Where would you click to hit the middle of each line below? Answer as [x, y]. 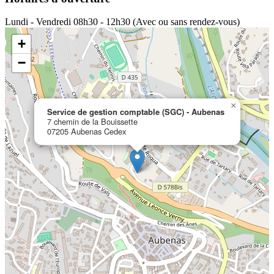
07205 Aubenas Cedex [87, 131]
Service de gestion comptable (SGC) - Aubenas [136, 112]
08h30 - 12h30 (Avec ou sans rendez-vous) [157, 22]
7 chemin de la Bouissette [92, 122]
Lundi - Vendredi [38, 22]
